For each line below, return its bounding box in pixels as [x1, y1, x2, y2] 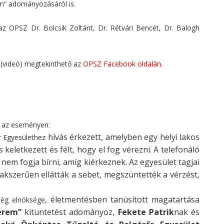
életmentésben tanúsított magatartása [50, 193, 200, 205]
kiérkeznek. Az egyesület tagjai [83, 156, 200, 167]
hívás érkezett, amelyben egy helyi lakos [47, 131, 200, 142]
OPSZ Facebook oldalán [81, 58, 161, 68]
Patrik [148, 206, 174, 217]
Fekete [117, 206, 149, 217]
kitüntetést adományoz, [21, 206, 118, 217]
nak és [173, 206, 199, 217]
